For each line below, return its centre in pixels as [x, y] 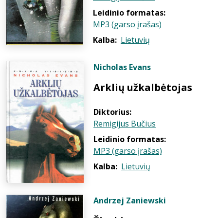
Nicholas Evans [122, 67]
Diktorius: [112, 112]
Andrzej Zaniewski [130, 200]
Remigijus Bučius [125, 124]
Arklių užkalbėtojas [143, 87]
